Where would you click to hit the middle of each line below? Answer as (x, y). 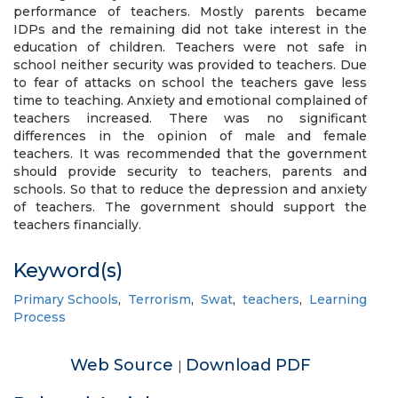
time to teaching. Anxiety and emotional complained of (190, 100)
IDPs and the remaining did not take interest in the (190, 29)
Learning (338, 299)
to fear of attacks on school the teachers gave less (190, 83)
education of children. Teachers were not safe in (190, 47)
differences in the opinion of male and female (190, 136)
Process (40, 317)
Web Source (123, 365)
